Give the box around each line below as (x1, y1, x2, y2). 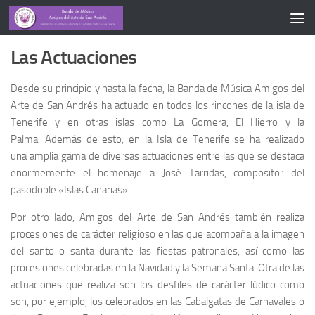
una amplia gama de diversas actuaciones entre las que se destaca (11, 150, 304, 162)
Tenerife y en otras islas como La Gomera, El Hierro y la (11, 116, 304, 129)
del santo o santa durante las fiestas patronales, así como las (11, 245, 304, 257)
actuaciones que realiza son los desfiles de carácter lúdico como (11, 278, 304, 291)
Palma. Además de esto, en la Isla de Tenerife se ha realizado (11, 133, 304, 146)
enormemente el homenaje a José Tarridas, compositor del (11, 167, 304, 179)
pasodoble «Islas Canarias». (11, 184, 130, 196)
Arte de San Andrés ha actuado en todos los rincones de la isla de (11, 99, 304, 112)
